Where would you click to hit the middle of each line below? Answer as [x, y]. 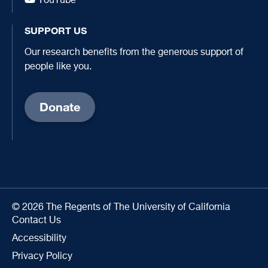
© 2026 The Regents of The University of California [121, 207]
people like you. [58, 67]
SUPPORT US [56, 30]
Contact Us [36, 220]
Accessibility [39, 238]
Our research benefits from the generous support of [134, 52]
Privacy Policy [42, 256]
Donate [60, 106]
